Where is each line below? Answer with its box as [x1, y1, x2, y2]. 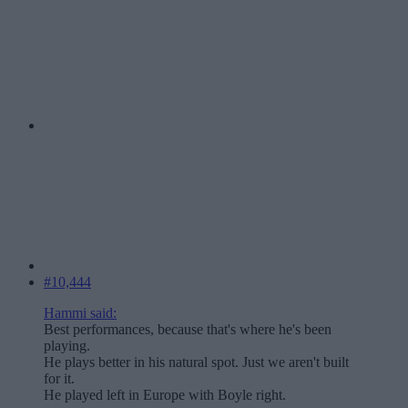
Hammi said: [44, 305, 117, 321]
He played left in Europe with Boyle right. [44, 387, 286, 403]
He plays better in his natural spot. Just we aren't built [44, 354, 349, 371]
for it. [44, 371, 75, 387]
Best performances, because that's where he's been [44, 321, 331, 338]
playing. [44, 338, 90, 354]
